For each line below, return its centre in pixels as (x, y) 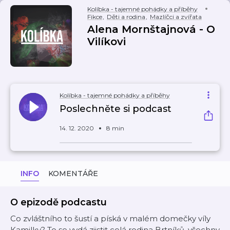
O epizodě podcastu (59, 202)
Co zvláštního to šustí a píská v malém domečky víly (110, 218)
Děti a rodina (126, 17)
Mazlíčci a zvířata (176, 17)
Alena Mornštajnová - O (151, 29)
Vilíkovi (107, 42)
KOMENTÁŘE (73, 174)
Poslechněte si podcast (116, 109)
